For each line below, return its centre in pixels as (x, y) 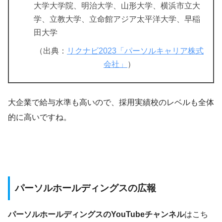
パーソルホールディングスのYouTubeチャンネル (96, 214)
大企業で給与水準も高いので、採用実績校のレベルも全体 (111, 103)
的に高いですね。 (40, 117)
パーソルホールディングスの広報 (85, 188)
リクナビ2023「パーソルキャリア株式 (135, 51)
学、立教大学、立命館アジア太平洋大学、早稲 (117, 19)
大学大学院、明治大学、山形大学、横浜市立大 (117, 6)
